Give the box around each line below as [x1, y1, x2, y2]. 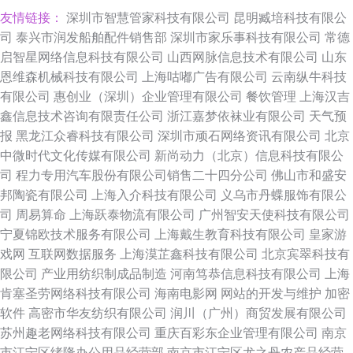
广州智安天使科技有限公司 [199, 208, 350, 221]
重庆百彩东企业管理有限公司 [154, 326, 318, 340]
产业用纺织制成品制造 [41, 267, 167, 281]
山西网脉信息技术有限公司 [167, 50, 318, 64]
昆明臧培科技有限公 [233, 11, 347, 24]
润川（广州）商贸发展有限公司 [170, 307, 347, 320]
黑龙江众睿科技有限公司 [16, 129, 154, 143]
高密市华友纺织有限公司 [28, 307, 167, 320]
